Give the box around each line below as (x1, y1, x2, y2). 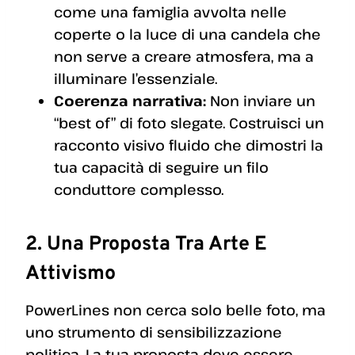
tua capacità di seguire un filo (54, 158, 269, 177)
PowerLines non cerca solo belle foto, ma (25, 300, 326, 320)
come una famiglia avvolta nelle (54, 2, 287, 22)
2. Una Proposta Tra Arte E (25, 231, 267, 258)
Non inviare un (206, 91, 315, 111)
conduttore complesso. (54, 180, 223, 200)
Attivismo (25, 261, 116, 287)
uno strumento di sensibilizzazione (25, 323, 282, 342)
